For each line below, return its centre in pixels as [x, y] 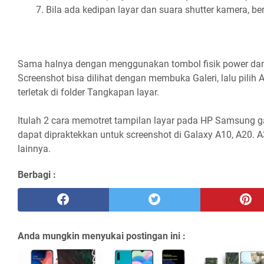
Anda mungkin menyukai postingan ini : [102, 236]
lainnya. [34, 148]
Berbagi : [37, 174]
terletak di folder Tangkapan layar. [88, 92]
